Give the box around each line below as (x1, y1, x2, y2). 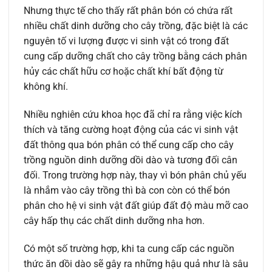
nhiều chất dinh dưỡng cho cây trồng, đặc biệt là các (24, 20, 248, 32)
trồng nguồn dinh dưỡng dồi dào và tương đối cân (24, 154, 237, 166)
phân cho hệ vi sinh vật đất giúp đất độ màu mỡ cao (24, 199, 248, 211)
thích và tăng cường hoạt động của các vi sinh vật (24, 123, 238, 135)
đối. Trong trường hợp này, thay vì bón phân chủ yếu (24, 169, 246, 181)
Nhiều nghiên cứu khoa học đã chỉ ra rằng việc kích (24, 108, 242, 120)
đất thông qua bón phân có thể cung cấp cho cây (24, 138, 234, 151)
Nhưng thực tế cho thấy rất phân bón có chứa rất (24, 5, 233, 17)
